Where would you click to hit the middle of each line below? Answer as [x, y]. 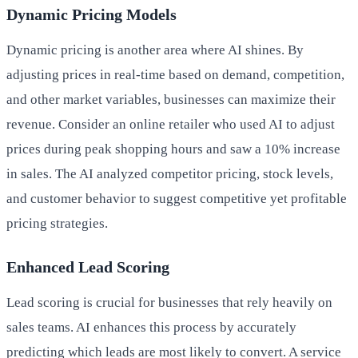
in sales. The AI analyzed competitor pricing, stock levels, [170, 173]
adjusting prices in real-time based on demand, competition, [175, 74]
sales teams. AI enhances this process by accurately [151, 327]
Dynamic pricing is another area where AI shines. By [155, 50]
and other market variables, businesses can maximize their [171, 99]
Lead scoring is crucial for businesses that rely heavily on [169, 302]
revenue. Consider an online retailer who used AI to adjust [171, 124]
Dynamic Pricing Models [91, 14]
